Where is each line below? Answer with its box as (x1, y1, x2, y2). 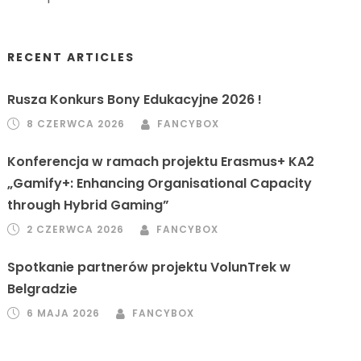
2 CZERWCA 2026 (27, 222, 125, 236)
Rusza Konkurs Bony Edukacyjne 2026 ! (7, 90, 263, 109)
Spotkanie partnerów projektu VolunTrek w (7, 258, 292, 276)
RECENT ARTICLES (7, 49, 135, 65)
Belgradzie (7, 280, 78, 298)
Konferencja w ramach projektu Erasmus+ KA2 (7, 152, 315, 171)
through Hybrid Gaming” (7, 196, 170, 214)
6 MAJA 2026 (27, 306, 101, 320)
